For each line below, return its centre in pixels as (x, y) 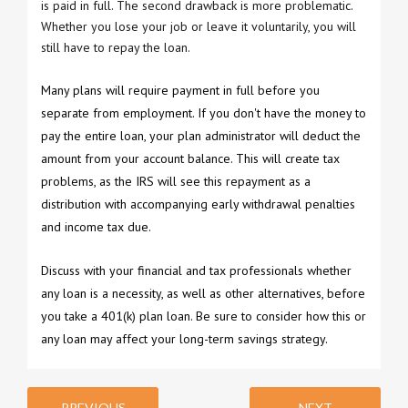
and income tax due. (96, 226)
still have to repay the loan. (116, 47)
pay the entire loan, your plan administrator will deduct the (201, 135)
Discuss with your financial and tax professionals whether (196, 270)
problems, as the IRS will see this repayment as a (176, 181)
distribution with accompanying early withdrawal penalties (198, 204)
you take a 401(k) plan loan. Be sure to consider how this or (204, 316)
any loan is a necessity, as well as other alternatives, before (203, 293)
